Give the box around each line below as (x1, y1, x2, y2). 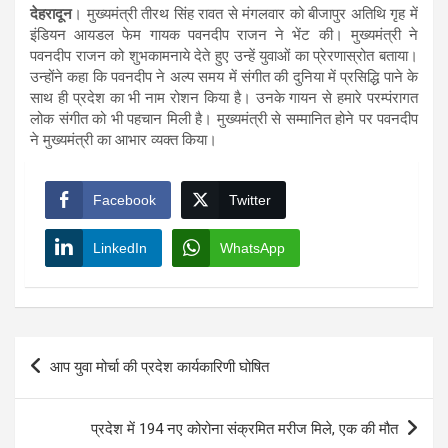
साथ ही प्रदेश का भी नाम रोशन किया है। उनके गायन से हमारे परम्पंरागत (30, 88, 418, 107)
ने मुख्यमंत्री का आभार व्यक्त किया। (30, 130, 217, 149)
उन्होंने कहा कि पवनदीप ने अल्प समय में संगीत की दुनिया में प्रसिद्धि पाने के (30, 67, 418, 86)
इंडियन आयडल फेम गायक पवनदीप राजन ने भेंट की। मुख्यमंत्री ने (30, 25, 418, 44)
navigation (14, 368, 131, 398)
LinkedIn (93, 239, 147, 256)
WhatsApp (220, 239, 285, 256)
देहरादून (30, 4, 72, 23)
